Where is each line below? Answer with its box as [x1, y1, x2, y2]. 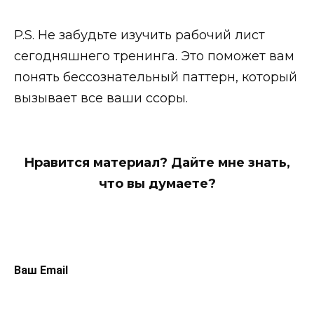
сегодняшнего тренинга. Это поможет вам [14, 48, 294, 64]
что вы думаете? [98, 175, 216, 191]
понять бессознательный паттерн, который [14, 69, 297, 86]
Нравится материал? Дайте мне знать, [24, 154, 290, 170]
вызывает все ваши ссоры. [14, 90, 188, 107]
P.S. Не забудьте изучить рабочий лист [14, 27, 265, 43]
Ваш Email [14, 263, 68, 277]
